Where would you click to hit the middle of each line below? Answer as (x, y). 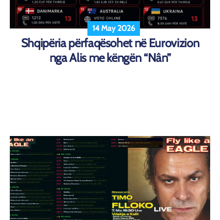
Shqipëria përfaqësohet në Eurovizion (110, 43)
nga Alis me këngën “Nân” (110, 58)
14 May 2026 (114, 28)
